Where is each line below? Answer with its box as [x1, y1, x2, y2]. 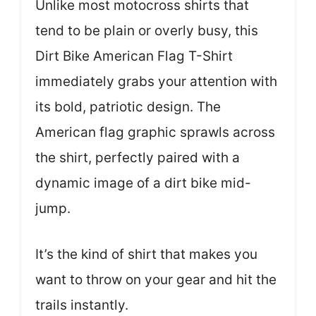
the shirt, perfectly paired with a [35, 150, 240, 166]
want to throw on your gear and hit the [35, 271, 276, 288]
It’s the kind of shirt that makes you [35, 245, 257, 262]
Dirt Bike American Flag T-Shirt [35, 48, 233, 64]
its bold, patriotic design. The [35, 99, 221, 115]
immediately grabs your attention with [35, 73, 277, 90]
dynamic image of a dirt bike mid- [35, 175, 251, 191]
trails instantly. [35, 296, 128, 313]
